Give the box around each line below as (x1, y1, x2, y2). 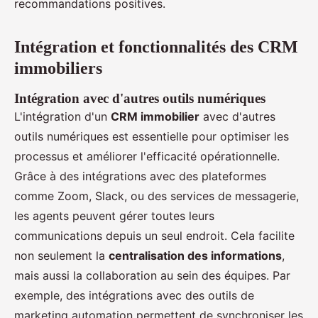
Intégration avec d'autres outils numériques (14, 90, 265, 106)
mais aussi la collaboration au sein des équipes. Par (14, 268, 290, 283)
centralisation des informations (109, 248, 282, 263)
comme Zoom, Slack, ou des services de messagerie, (14, 188, 299, 203)
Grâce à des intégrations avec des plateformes (14, 168, 266, 183)
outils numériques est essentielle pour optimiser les (14, 128, 289, 143)
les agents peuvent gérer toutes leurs (14, 208, 214, 223)
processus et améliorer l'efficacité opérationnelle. (14, 148, 280, 163)
